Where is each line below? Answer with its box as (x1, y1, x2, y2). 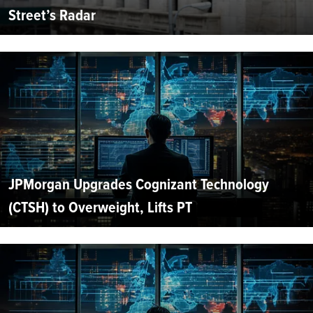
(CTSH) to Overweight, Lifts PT (8, 195, 192, 219)
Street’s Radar (8, 3, 96, 27)
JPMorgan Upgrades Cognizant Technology (8, 172, 269, 196)
